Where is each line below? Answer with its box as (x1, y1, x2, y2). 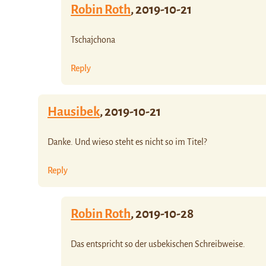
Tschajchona (71, 34, 116, 45)
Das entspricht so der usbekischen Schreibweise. (71, 239, 246, 249)
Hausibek (47, 104, 100, 119)
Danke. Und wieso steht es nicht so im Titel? (47, 137, 207, 147)
